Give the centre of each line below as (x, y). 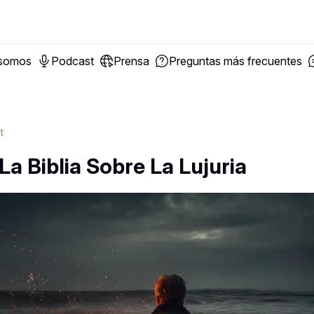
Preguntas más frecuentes (235, 61)
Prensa (131, 61)
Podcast (73, 61)
